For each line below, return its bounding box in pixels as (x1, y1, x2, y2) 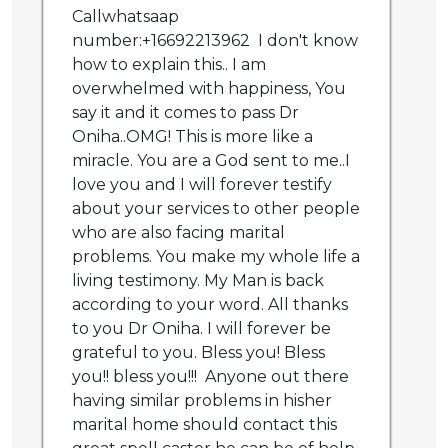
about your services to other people (72, 199, 360, 219)
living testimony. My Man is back (72, 271, 324, 291)
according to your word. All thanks (72, 295, 348, 315)
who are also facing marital (72, 223, 285, 243)
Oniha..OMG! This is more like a (72, 127, 313, 147)
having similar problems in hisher (72, 391, 332, 411)
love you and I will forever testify (72, 175, 332, 195)
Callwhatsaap (72, 7, 179, 27)
